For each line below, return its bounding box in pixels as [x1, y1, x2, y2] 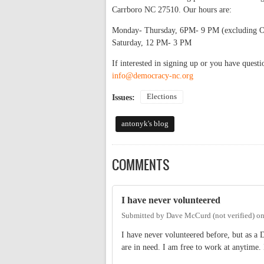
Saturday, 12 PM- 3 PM [112, 38, 192, 48]
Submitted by [121, 211, 166, 220]
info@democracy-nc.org [112, 71, 193, 81]
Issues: [112, 93, 137, 103]
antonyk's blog [121, 120, 169, 128]
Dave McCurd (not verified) [166, 211, 255, 220]
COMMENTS [112, 156, 170, 174]
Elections [147, 93, 177, 101]
